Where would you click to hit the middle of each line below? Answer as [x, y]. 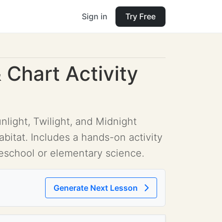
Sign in [95, 16]
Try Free [140, 16]
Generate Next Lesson [97, 188]
